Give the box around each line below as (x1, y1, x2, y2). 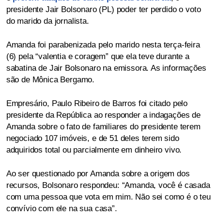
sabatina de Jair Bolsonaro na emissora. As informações (6, 63, 206, 73)
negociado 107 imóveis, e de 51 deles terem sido (6, 134, 179, 143)
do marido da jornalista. (6, 16, 89, 26)
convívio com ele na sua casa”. (6, 204, 117, 214)
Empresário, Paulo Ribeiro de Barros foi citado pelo (6, 99, 188, 108)
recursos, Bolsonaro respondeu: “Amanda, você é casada (6, 181, 210, 190)
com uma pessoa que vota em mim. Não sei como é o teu (6, 192, 211, 202)
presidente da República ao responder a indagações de (6, 110, 201, 120)
